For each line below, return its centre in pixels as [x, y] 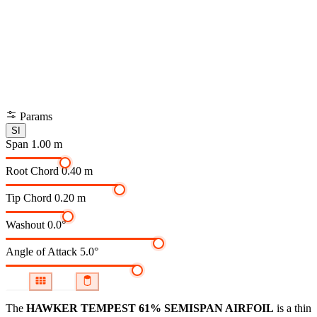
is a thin [293, 309]
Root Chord [32, 171]
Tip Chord [29, 198]
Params [35, 117]
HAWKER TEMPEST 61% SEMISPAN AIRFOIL [150, 309]
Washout [25, 225]
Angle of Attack [41, 252]
